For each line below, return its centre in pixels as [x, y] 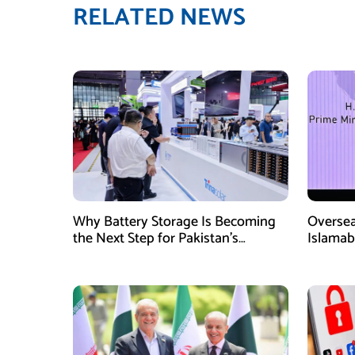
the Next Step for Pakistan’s [156, 239]
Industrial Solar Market [141, 255]
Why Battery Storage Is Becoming [174, 222]
